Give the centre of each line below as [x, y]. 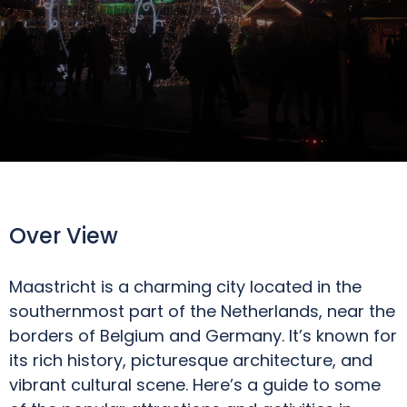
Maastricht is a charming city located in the [185, 287]
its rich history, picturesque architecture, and [191, 360]
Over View [64, 236]
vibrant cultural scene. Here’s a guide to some [195, 385]
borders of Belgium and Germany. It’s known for [203, 336]
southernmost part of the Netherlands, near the [202, 311]
